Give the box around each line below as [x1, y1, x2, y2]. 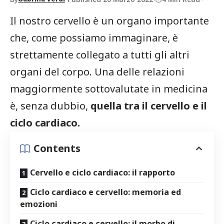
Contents [33, 141, 80, 155]
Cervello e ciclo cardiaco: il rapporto [30, 166, 175, 178]
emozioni [20, 198, 57, 209]
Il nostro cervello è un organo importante [10, 13, 209, 27]
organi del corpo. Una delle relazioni [10, 64, 184, 78]
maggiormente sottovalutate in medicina [10, 81, 207, 95]
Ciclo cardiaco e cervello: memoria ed [30, 186, 181, 197]
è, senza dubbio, [10, 98, 90, 112]
